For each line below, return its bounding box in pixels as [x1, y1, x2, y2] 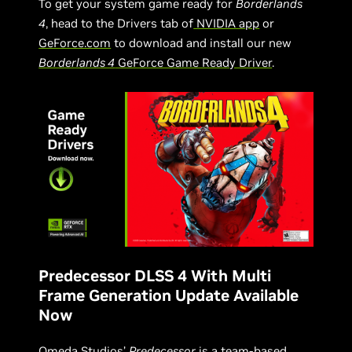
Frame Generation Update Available [38, 284, 299, 306]
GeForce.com [38, 35, 112, 50]
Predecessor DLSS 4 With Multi [38, 265, 272, 286]
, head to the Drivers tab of [46, 15, 194, 31]
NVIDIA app [193, 15, 260, 31]
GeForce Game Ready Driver [115, 54, 273, 70]
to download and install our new [111, 35, 292, 50]
